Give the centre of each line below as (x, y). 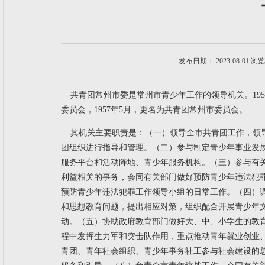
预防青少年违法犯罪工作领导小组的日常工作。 (148, 192)
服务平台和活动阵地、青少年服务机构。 (135, 162)
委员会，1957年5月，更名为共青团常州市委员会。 (154, 110)
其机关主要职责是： (108, 133)
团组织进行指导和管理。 (106, 148)
